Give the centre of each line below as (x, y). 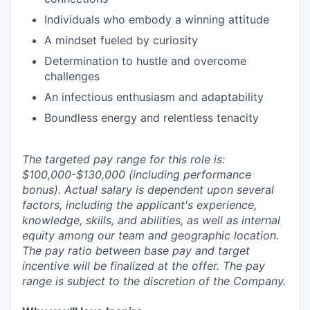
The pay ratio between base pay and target (136, 250)
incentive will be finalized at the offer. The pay (144, 265)
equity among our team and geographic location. (151, 235)
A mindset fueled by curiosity (121, 40)
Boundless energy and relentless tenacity (152, 117)
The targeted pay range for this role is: (124, 159)
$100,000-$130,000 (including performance (137, 174)
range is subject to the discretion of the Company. (154, 281)
